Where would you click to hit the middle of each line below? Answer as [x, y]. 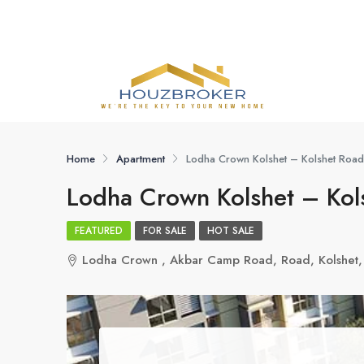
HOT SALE [231, 231]
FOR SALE [165, 231]
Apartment [141, 158]
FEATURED [99, 231]
